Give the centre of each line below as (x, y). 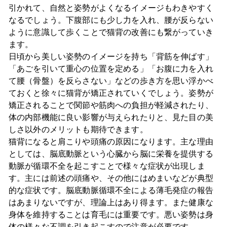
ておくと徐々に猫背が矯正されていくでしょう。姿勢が (111, 93)
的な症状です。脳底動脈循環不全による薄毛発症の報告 (111, 191)
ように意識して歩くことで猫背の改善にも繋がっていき (111, 32)
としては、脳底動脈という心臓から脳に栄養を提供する (111, 154)
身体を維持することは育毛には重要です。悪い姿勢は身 (111, 215)
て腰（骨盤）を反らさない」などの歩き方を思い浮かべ (111, 81)
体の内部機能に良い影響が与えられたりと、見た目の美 (111, 118)
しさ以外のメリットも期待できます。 (78, 130)
